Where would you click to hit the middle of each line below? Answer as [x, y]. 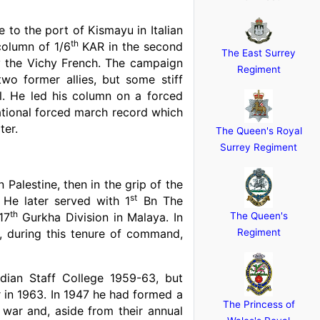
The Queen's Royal [259, 131]
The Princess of [259, 304]
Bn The [160, 201]
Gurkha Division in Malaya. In [100, 217]
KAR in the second [130, 46]
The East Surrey [259, 53]
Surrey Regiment [259, 147]
